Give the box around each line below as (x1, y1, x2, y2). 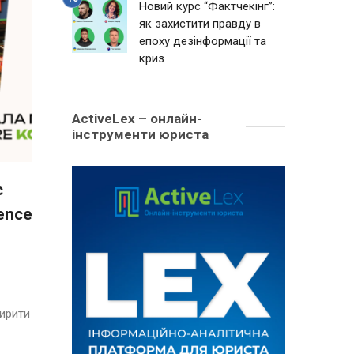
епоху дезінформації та (139, 34, 266, 48)
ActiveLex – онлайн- (72, 111, 202, 126)
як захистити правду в (139, 17, 261, 31)
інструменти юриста (72, 126, 209, 142)
